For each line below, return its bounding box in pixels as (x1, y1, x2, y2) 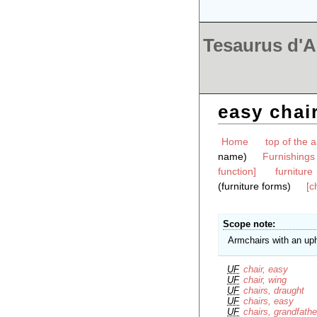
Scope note (223, 219, 273, 230)
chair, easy (243, 263, 289, 275)
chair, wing (243, 274, 287, 285)
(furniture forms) (217, 180, 291, 192)
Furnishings (262, 151, 315, 163)
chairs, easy (243, 295, 294, 306)
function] (217, 166, 256, 178)
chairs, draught (243, 284, 305, 296)
